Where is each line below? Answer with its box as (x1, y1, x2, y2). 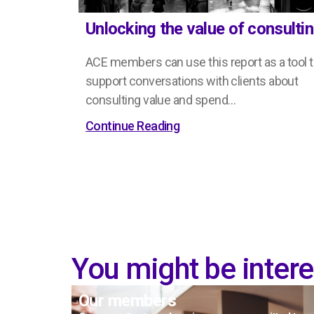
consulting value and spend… (86, 93, 236, 108)
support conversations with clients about (86, 74, 299, 89)
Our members (78, 290, 177, 310)
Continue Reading (86, 118, 180, 133)
